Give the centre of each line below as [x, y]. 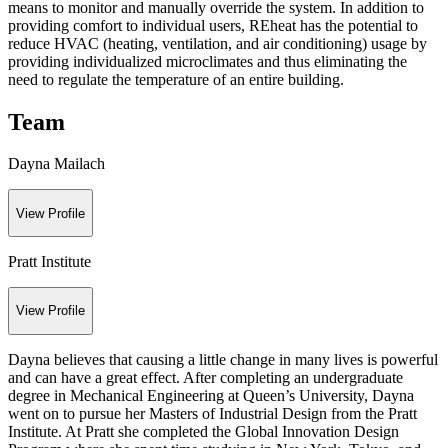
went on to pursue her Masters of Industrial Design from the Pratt [212, 413]
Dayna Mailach [56, 164]
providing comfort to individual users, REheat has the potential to [213, 25]
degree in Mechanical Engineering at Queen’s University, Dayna [211, 395]
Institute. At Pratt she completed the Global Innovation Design [203, 431]
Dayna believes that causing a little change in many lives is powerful [223, 359]
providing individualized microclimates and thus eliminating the [207, 61]
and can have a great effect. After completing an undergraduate [205, 377]
